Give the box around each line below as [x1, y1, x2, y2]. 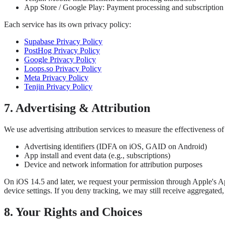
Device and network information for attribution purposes [24, 160, 202, 169]
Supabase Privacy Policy [24, 37, 102, 46]
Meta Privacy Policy [24, 73, 88, 82]
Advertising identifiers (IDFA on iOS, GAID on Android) [24, 142, 207, 151]
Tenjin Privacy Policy [24, 82, 92, 91]
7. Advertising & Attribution [4, 101, 150, 115]
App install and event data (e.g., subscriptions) [24, 151, 170, 160]
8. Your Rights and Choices [4, 205, 142, 219]
